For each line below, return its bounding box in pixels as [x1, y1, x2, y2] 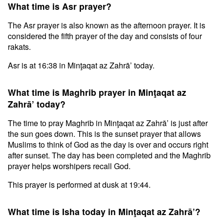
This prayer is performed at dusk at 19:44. [8, 179, 151, 190]
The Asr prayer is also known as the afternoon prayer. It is [8, 20, 205, 31]
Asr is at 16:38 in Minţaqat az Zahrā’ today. [8, 60, 154, 71]
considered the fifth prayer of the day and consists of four [8, 30, 202, 42]
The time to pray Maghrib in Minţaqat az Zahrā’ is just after [8, 117, 208, 129]
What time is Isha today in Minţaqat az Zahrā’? [8, 205, 200, 218]
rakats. [8, 41, 31, 52]
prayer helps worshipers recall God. [8, 160, 131, 172]
